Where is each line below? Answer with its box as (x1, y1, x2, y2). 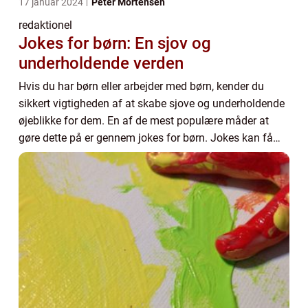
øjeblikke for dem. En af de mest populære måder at (19, 114, 269, 127)
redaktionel (19, 19, 72, 32)
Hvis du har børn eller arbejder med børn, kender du (19, 80, 264, 93)
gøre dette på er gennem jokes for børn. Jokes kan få (19, 131, 273, 144)
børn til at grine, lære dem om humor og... (19, 148, 218, 162)
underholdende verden (19, 54, 184, 73)
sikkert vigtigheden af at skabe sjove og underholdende (19, 97, 285, 110)
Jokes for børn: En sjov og (19, 34, 211, 53)
